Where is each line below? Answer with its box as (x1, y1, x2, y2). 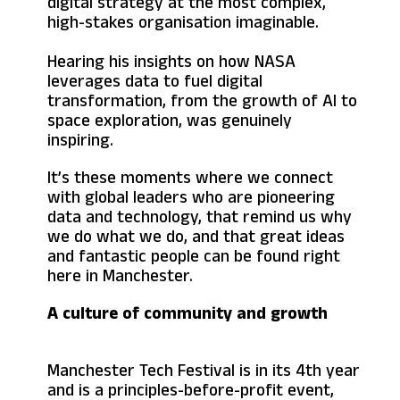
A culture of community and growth (47, 300, 328, 326)
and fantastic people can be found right (47, 243, 340, 269)
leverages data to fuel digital (47, 68, 262, 94)
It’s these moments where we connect (47, 164, 333, 190)
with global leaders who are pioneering (47, 184, 335, 210)
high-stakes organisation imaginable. (47, 9, 319, 35)
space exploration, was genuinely (47, 107, 292, 133)
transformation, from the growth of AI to (47, 87, 357, 113)
